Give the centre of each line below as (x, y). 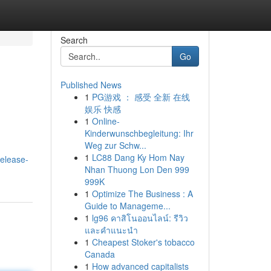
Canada (100, 254)
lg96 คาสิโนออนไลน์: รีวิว (140, 218)
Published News (91, 85)
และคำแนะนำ (111, 230)
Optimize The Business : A (142, 194)
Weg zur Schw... (115, 145)
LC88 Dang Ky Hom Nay (138, 157)
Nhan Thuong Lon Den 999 (137, 169)
